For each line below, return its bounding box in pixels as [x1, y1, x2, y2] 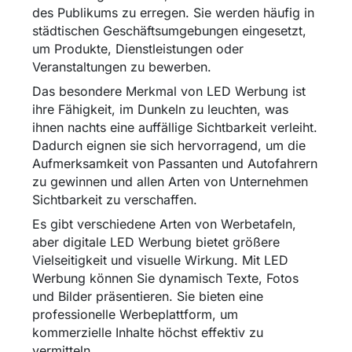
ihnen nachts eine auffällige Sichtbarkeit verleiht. [31, 119, 317, 136]
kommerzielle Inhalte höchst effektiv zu [31, 324, 263, 341]
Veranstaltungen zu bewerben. [31, 59, 211, 75]
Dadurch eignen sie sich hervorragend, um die [31, 137, 306, 154]
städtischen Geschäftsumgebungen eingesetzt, [31, 23, 306, 39]
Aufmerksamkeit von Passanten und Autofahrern [31, 156, 317, 172]
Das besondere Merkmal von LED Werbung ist [31, 83, 306, 100]
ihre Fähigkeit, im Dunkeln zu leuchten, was [31, 101, 288, 118]
